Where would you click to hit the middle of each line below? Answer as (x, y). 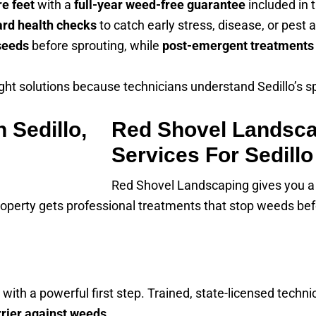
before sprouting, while (96, 45)
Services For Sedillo (212, 155)
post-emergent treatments (238, 45)
